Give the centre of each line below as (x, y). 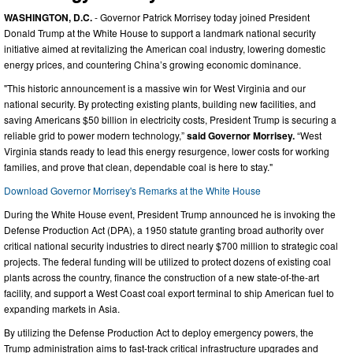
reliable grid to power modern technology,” (95, 135)
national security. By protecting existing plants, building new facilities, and (160, 103)
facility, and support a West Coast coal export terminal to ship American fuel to (169, 292)
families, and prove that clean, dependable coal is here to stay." (139, 166)
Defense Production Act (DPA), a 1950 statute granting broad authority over (164, 229)
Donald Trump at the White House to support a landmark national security (160, 32)
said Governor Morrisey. (241, 135)
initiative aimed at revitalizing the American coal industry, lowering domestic (165, 48)
